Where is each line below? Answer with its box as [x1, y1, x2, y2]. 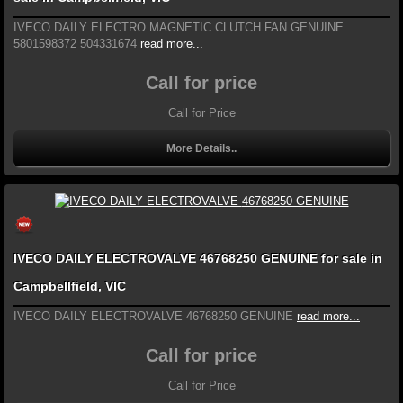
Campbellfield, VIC [13, 279, 126, 294]
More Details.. [166, 141, 237, 155]
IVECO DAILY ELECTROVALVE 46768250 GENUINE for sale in [13, 251, 200, 266]
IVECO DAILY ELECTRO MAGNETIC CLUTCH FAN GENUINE [13, 20, 344, 34]
